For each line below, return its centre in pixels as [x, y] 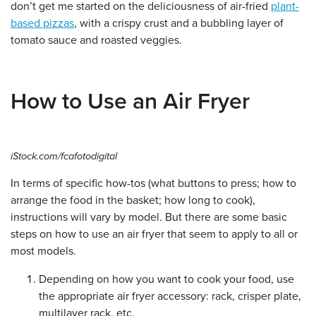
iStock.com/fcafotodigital [64, 156]
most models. [43, 251]
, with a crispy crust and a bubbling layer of [179, 23]
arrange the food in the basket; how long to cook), [133, 200]
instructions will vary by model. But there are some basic [149, 217]
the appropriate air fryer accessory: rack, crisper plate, [170, 296]
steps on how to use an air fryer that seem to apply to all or [154, 234]
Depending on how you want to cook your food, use [166, 279]
